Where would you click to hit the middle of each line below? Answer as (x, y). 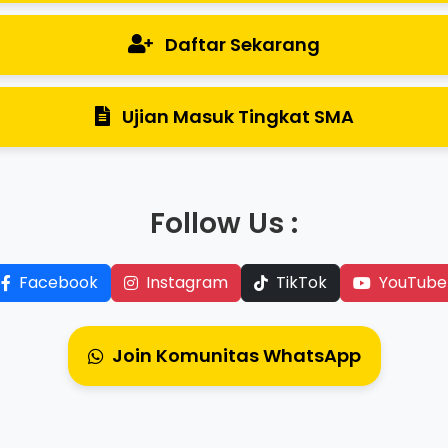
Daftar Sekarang (242, 45)
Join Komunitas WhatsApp (236, 356)
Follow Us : (224, 224)
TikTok (301, 283)
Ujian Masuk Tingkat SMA (237, 117)
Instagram (187, 283)
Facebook (58, 283)
